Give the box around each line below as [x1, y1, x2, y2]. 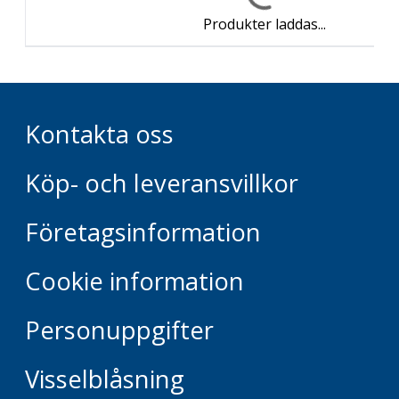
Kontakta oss [25, 118, 174, 151]
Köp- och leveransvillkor [25, 167, 298, 199]
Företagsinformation [25, 216, 261, 248]
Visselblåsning [25, 362, 184, 395]
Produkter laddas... [203, 13, 326, 34]
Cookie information [25, 265, 244, 297]
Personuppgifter [25, 313, 214, 346]
